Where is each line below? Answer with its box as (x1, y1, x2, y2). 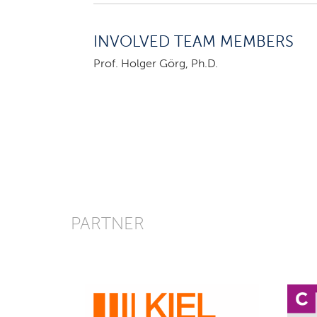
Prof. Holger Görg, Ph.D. (93, 58, 218, 70)
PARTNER (70, 216, 144, 234)
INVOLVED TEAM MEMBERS (93, 34, 294, 50)
